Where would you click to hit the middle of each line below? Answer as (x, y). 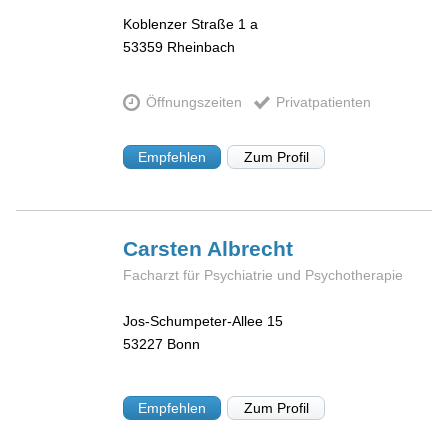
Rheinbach (201, 46)
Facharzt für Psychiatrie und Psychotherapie (263, 274)
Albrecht (250, 248)
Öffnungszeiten (193, 102)
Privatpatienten (323, 102)
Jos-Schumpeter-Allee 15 (203, 321)
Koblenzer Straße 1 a (191, 23)
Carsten (165, 248)
